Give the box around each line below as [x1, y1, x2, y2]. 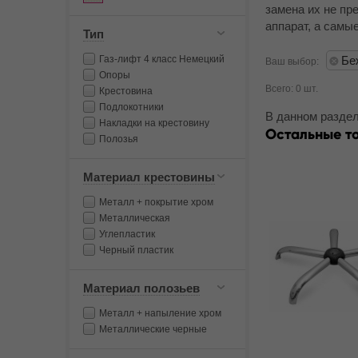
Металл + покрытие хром [99, 197, 213, 208]
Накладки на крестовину [99, 117, 209, 129]
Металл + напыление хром [99, 308, 221, 319]
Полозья [99, 133, 138, 145]
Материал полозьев [83, 281, 200, 295]
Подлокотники [99, 101, 164, 113]
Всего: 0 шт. [265, 83, 318, 94]
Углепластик [99, 229, 155, 240]
